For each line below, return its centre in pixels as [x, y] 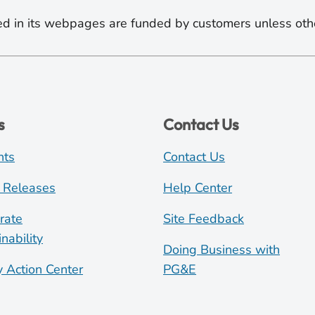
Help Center [198, 187]
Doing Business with [222, 249]
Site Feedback [204, 218]
